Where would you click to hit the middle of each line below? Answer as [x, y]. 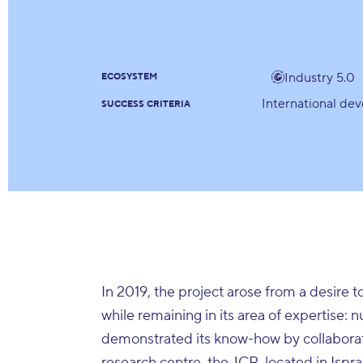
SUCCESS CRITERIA [146, 104]
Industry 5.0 [320, 77]
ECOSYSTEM [130, 77]
